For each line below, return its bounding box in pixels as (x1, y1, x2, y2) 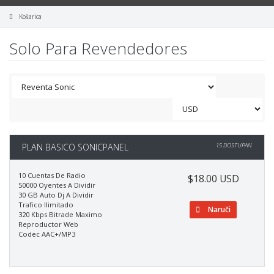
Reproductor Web (18, 220, 78, 229)
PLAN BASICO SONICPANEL (22, 141, 128, 153)
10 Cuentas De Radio (18, 171, 86, 180)
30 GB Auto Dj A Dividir (18, 190, 94, 199)
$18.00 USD (187, 172, 239, 185)
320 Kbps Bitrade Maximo (18, 210, 102, 219)
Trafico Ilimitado (18, 200, 73, 209)
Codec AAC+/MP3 (18, 229, 75, 239)
